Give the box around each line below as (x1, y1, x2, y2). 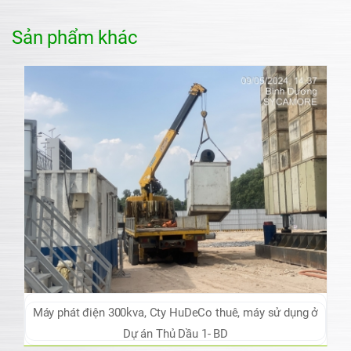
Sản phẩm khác (12, 27, 138, 49)
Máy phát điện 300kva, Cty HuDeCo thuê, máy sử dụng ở (32, 305, 150, 320)
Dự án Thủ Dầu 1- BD (122, 326, 229, 341)
